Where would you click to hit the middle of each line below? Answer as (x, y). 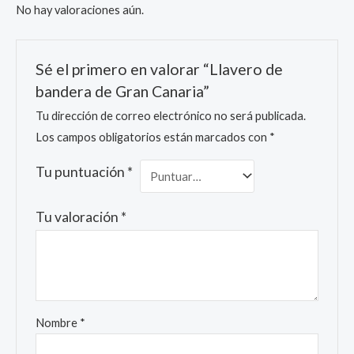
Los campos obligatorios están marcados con (153, 137)
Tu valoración (79, 217)
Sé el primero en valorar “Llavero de (160, 69)
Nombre (58, 323)
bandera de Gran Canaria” (123, 91)
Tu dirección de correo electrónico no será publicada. (171, 115)
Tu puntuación (82, 171)
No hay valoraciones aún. (80, 10)
